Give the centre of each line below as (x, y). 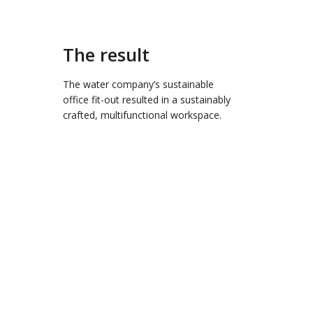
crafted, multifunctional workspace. (142, 115)
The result (106, 54)
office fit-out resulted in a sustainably (147, 99)
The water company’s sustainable (138, 84)
